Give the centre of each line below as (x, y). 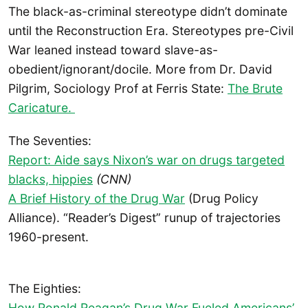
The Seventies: (50, 140)
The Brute (255, 89)
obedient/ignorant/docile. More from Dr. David (140, 69)
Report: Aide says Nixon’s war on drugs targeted (146, 159)
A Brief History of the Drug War (97, 198)
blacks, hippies (51, 179)
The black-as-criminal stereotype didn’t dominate (148, 12)
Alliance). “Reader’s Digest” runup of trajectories (144, 217)
